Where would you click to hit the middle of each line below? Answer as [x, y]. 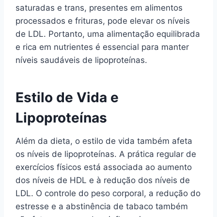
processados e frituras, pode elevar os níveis [103, 21]
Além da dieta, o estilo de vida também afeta [104, 141]
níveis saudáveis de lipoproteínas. [81, 60]
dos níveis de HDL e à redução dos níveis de [103, 180]
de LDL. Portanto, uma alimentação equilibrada [108, 34]
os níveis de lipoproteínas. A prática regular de [106, 154]
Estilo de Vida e [67, 97]
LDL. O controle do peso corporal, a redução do [108, 193]
